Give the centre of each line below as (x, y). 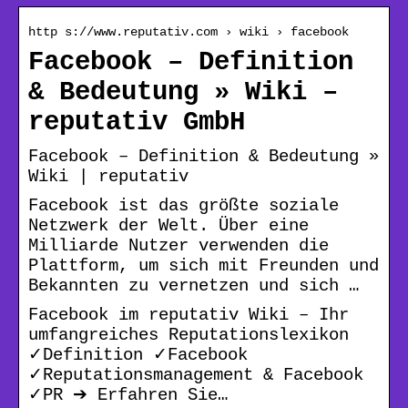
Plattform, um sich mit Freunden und (204, 265)
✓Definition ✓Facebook (138, 355)
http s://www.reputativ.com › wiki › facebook (189, 31)
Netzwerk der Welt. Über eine (168, 225)
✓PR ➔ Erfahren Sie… (128, 395)
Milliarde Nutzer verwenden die (178, 245)
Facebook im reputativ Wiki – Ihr (189, 315)
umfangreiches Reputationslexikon (189, 335)
